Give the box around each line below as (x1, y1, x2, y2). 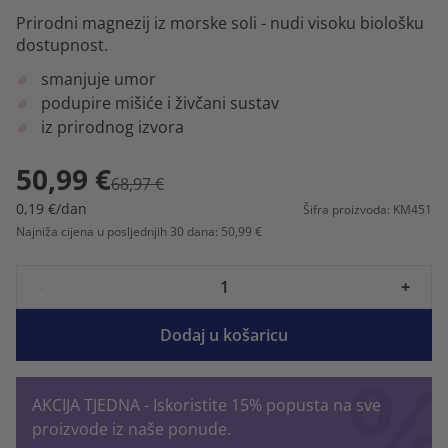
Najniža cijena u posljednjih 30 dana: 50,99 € (16, 222, 262, 240)
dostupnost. (16, 33, 108, 56)
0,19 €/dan (16, 198, 87, 218)
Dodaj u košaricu (160, 323, 288, 346)
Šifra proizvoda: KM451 (303, 200, 432, 218)
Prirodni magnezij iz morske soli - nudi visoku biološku (16, 11, 424, 34)
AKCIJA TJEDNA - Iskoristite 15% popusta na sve (32, 393, 381, 416)
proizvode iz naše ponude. (32, 417, 231, 440)
